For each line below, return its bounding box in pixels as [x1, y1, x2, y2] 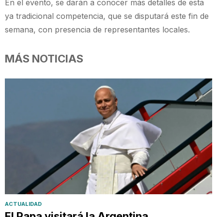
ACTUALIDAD [5, 201, 42, 208]
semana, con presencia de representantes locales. [5, 24, 190, 34]
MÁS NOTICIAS [5, 52, 83, 65]
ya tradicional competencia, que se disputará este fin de [5, 11, 209, 21]
